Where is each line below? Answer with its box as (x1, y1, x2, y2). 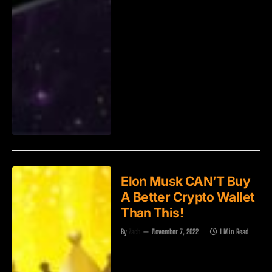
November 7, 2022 (152, 226, 199, 236)
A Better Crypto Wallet (121, 189, 255, 205)
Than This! (121, 205, 183, 220)
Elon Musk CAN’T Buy (121, 173, 251, 189)
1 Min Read (220, 226, 249, 236)
